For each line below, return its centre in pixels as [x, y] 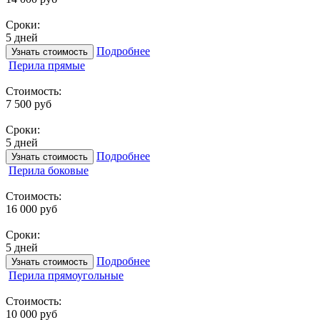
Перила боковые [49, 170]
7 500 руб [29, 104]
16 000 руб [31, 209]
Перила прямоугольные [66, 275]
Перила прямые [47, 65]
